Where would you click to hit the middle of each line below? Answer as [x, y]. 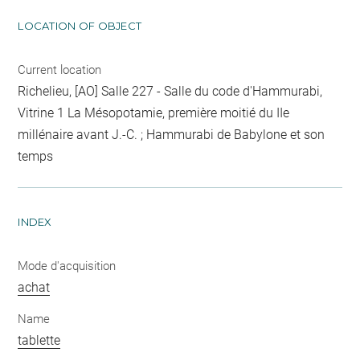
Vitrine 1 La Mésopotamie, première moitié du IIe [154, 112]
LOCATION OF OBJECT [80, 25]
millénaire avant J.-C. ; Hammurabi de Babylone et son [172, 134]
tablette [39, 341]
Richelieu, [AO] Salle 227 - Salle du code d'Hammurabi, [170, 91]
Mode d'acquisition [67, 266]
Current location [60, 70]
